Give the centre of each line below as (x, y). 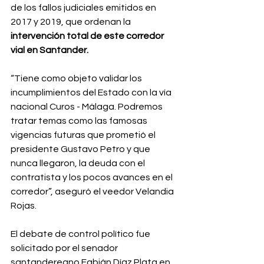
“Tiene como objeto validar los (77, 78)
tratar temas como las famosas (80, 121)
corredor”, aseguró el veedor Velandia (93, 192)
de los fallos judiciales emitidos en (84, 8)
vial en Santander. (49, 50)
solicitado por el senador (65, 248)
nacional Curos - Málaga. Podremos (88, 107)
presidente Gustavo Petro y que (81, 149)
